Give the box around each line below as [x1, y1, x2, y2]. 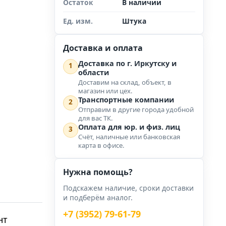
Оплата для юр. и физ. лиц [78, 122, 180, 132]
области [78, 68, 109, 77]
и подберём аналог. [63, 193, 133, 202]
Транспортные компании [78, 95, 174, 104]
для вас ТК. [78, 114, 113, 123]
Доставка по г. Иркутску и [78, 59, 177, 68]
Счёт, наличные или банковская [78, 132, 180, 141]
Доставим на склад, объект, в [78, 78, 172, 87]
